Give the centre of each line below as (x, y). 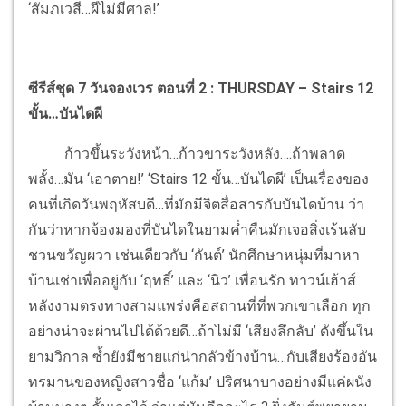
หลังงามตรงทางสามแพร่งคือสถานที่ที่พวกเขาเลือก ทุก (199, 305)
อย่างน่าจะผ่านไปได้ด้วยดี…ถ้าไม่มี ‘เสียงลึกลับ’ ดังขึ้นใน (201, 331)
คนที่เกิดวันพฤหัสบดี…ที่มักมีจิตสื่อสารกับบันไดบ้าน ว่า (196, 204)
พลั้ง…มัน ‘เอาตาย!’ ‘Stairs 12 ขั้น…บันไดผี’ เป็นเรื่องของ (198, 179)
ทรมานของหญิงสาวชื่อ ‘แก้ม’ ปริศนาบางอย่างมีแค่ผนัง (200, 382)
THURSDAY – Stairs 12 (295, 88)
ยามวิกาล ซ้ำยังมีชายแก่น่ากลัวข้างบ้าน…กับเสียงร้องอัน (203, 356)
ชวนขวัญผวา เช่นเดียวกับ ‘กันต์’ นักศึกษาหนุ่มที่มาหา (194, 255)
